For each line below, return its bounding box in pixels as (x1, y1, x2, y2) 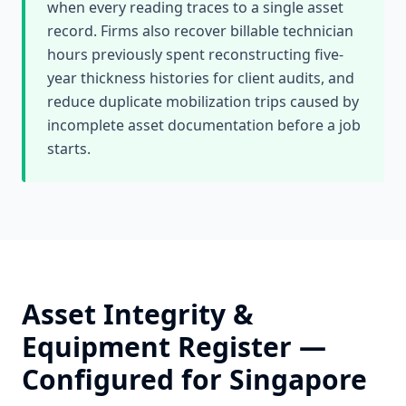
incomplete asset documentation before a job (47, 115, 361, 135)
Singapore (229, 361, 367, 398)
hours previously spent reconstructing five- (47, 44, 343, 64)
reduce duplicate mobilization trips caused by (47, 92, 359, 111)
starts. (47, 139, 91, 159)
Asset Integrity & (22, 295, 254, 333)
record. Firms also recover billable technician (47, 21, 353, 41)
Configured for (22, 361, 229, 398)
